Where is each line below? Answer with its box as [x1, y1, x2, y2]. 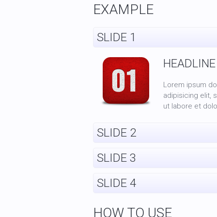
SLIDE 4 [97, 176, 136, 190]
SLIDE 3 [97, 151, 136, 165]
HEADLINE [163, 57, 216, 70]
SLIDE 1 [97, 31, 136, 44]
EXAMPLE [93, 1, 154, 17]
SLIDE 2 [97, 126, 136, 139]
